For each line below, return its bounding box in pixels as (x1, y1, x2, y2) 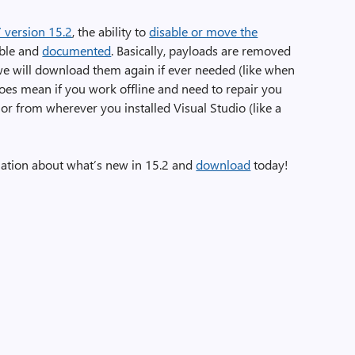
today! (250, 156, 289, 173)
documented (42, 42, 112, 59)
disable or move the (149, 23, 258, 40)
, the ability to (72, 23, 150, 40)
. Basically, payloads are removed (111, 42, 292, 59)
